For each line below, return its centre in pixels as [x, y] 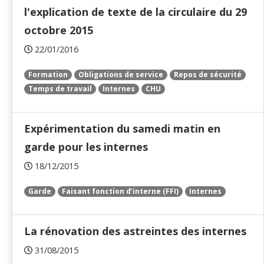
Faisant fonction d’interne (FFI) [120, 192]
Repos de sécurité [208, 75]
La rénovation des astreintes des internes [135, 231]
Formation [48, 75]
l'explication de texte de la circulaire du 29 [136, 12]
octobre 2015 [59, 30]
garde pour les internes [86, 147]
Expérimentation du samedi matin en [122, 129]
